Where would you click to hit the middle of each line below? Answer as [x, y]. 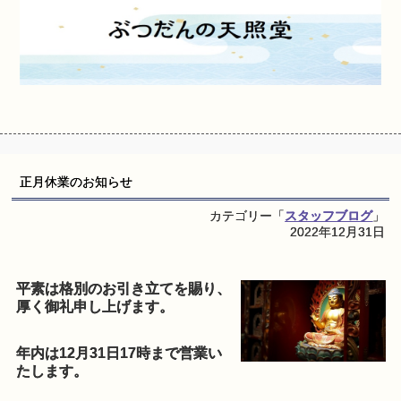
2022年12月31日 [338, 232]
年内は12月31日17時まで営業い [119, 354]
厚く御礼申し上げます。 [95, 307]
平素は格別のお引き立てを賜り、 [124, 289]
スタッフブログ [329, 216]
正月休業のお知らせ [76, 182]
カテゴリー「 [247, 216]
